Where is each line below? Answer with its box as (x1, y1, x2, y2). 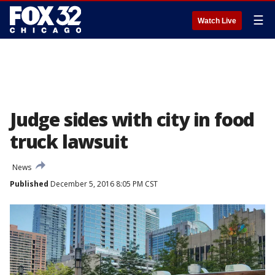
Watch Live (198, 17, 236, 25)
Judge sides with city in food (10, 107, 255, 132)
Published (10, 179, 48, 189)
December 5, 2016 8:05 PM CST (48, 179, 158, 189)
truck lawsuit (10, 129, 128, 154)
